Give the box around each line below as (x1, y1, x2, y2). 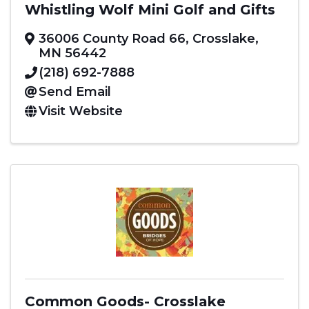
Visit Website (39, 103, 123, 119)
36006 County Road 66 (39, 30, 186, 46)
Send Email (39, 83, 111, 99)
